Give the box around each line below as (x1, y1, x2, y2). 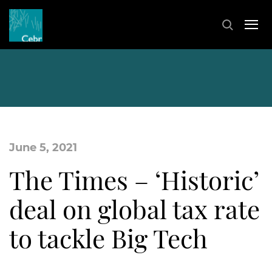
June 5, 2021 (9, 141, 77, 154)
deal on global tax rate (9, 192, 260, 226)
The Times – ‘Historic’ (9, 163, 259, 197)
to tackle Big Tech (9, 221, 208, 255)
